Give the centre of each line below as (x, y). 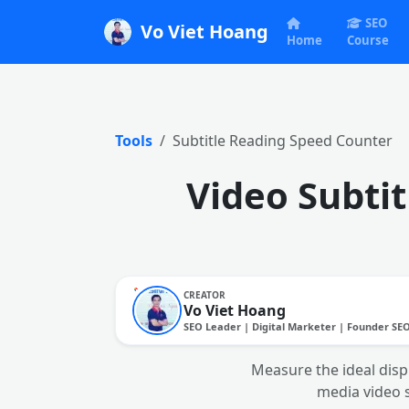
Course (367, 40)
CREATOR (204, 294)
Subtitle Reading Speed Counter (283, 141)
